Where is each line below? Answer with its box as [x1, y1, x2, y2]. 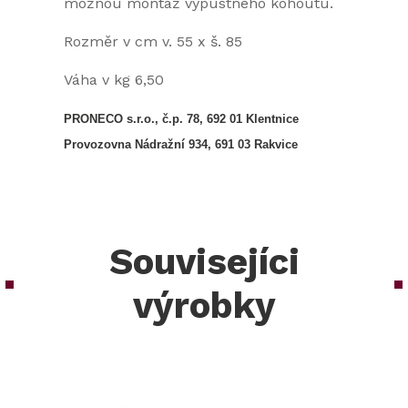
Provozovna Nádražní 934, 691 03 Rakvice [64, 138, 298, 152]
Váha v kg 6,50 [64, 71, 164, 89]
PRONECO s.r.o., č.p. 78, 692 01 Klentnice [64, 112, 299, 127]
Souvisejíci [108, 240, 300, 284]
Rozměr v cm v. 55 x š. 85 [64, 33, 242, 51]
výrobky [132, 284, 276, 328]
